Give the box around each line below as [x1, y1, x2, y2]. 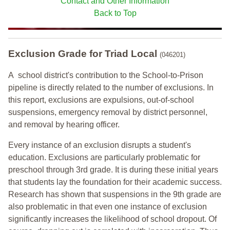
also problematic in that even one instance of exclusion [8, 202, 207, 211]
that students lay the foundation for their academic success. [8, 177, 222, 186]
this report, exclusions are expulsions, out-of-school [8, 95, 194, 104]
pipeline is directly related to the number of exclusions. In [8, 83, 214, 92]
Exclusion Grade [8, 48, 89, 59]
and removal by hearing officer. [8, 120, 120, 129]
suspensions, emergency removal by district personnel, [8, 107, 207, 117]
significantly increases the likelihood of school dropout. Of [8, 214, 217, 223]
